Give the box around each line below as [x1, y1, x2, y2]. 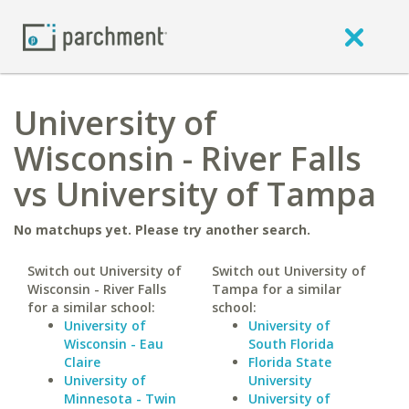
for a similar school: [27, 299, 155, 316]
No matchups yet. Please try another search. [14, 221, 310, 238]
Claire [64, 353, 100, 371]
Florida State [247, 353, 331, 371]
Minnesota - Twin [64, 390, 176, 407]
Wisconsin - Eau [64, 335, 163, 352]
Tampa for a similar [211, 280, 341, 298]
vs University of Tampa [14, 172, 376, 216]
